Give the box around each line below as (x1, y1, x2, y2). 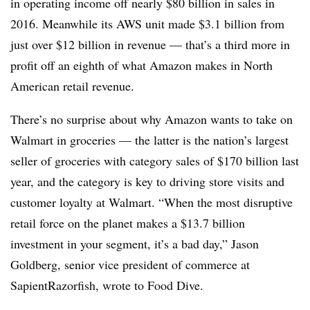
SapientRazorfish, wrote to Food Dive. (10, 276, 207, 293)
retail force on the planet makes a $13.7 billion (10, 214, 245, 231)
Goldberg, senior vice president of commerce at (10, 255, 250, 273)
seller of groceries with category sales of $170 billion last (10, 152, 299, 169)
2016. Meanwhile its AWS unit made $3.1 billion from (10, 15, 284, 32)
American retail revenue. (10, 77, 134, 94)
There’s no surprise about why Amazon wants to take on (10, 110, 293, 127)
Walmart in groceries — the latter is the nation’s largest (10, 131, 289, 148)
